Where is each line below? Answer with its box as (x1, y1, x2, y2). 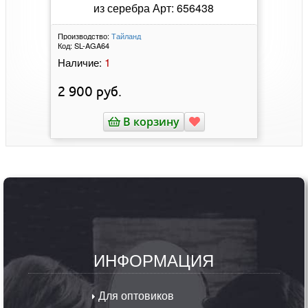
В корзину (120, 113, 179, 129)
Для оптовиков (96, 287, 175, 303)
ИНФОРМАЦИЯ (93, 247, 214, 272)
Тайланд (111, 30, 141, 41)
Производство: (57, 30, 109, 41)
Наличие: (57, 54, 102, 69)
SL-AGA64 (74, 39, 109, 51)
